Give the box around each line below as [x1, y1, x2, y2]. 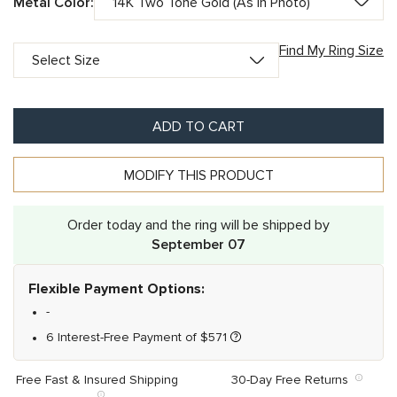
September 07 [152, 236, 245, 253]
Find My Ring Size [279, 42, 384, 59]
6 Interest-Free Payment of [46, 330, 200, 345]
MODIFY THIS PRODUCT [123, 167, 274, 184]
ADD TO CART [152, 118, 245, 136]
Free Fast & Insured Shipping [16, 372, 185, 387]
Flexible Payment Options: [28, 280, 205, 298]
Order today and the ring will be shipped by [67, 216, 330, 234]
